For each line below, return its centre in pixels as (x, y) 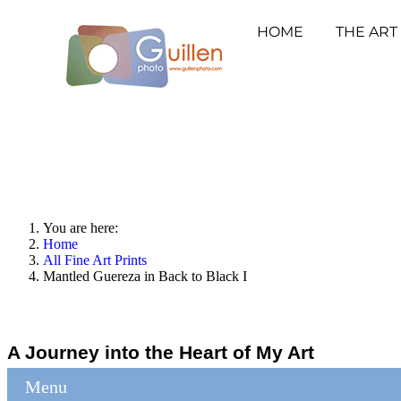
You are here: (84, 228)
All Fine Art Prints (95, 260)
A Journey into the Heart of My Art (161, 352)
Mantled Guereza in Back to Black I (145, 276)
